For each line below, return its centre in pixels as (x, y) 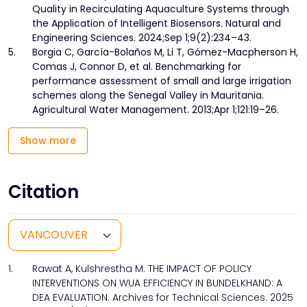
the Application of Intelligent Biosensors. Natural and (157, 24)
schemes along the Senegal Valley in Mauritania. (148, 96)
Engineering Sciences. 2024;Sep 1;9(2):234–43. (142, 38)
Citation (44, 192)
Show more (48, 141)
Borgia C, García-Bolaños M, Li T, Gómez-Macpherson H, (165, 52)
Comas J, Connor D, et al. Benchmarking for (137, 67)
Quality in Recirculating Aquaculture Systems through (161, 9)
